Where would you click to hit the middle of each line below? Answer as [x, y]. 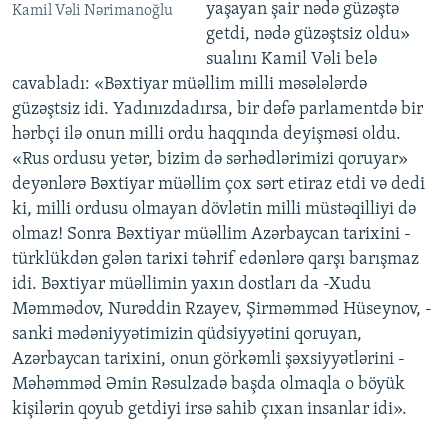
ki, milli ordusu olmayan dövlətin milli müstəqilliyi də [214, 210]
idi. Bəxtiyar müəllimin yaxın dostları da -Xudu [191, 285]
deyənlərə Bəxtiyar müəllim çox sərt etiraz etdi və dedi [218, 185]
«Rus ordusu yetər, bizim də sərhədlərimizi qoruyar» [210, 160]
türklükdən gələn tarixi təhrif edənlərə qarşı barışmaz [215, 260]
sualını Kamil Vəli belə [291, 60]
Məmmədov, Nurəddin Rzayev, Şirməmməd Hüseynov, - [222, 310]
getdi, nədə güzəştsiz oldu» [307, 35]
